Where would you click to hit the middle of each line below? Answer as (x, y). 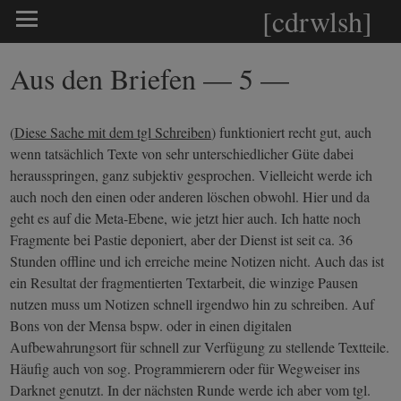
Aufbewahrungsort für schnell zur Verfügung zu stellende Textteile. (200, 347)
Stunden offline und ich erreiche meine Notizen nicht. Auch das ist (197, 261)
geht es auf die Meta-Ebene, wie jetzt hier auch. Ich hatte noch (186, 218)
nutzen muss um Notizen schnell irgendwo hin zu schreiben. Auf (192, 304)
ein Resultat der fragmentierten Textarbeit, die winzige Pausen (184, 282)
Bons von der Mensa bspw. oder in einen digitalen (151, 325)
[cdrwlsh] (317, 21)
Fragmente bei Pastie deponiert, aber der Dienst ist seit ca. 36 (182, 239)
